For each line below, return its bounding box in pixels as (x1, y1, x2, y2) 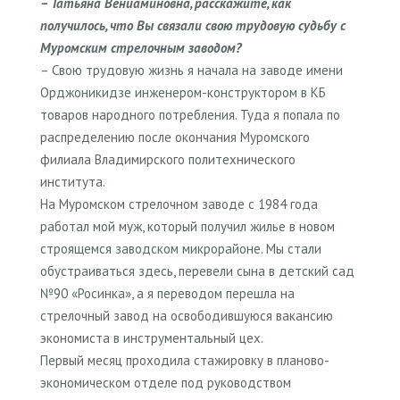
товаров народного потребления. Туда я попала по (40, 105, 340, 123)
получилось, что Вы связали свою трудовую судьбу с (40, 16, 346, 34)
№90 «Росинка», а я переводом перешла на (40, 284, 295, 302)
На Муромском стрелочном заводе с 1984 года (40, 195, 318, 212)
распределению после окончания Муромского (40, 128, 310, 146)
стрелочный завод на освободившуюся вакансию (40, 306, 333, 324)
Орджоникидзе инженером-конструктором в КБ (40, 83, 326, 101)
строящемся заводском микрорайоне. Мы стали (40, 239, 321, 257)
